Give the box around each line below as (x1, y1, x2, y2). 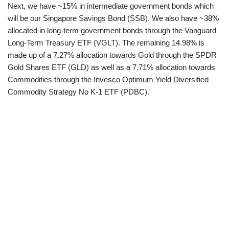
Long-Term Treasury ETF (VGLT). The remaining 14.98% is (8, 38, 204, 47)
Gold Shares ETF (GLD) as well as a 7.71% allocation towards (8, 62, 215, 72)
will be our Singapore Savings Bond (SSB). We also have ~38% (8, 13, 219, 22)
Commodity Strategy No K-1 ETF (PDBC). (8, 87, 149, 96)
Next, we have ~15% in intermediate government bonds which (8, 1, 214, 10)
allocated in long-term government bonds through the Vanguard (8, 26, 216, 35)
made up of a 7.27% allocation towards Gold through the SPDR (8, 50, 217, 59)
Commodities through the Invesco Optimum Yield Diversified (8, 75, 209, 84)
